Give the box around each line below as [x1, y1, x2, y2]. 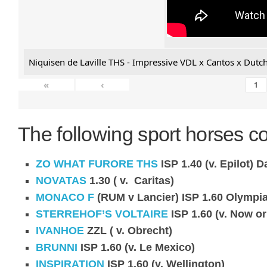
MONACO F [36, 191, 94, 203]
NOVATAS [36, 174, 86, 187]
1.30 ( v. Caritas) [89, 174, 174, 187]
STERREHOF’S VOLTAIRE [36, 207, 168, 220]
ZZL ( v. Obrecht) [87, 224, 172, 237]
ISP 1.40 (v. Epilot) [161, 157, 253, 170]
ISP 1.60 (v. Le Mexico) [77, 241, 195, 253]
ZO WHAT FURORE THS [36, 157, 158, 170]
